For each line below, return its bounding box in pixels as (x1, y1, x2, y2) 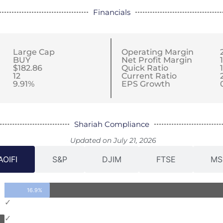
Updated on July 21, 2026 (70, 136, 156, 145)
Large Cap (12, 47, 55, 57)
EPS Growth (121, 79, 170, 89)
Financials (93, 7, 130, 17)
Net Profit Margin (121, 55, 192, 65)
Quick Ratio (121, 63, 168, 73)
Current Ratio (121, 71, 177, 81)
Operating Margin (121, 47, 194, 57)
